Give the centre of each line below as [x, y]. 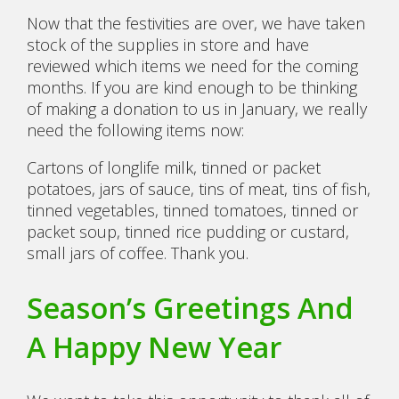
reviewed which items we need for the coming [192, 66]
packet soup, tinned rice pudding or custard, [188, 232]
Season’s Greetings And [190, 308]
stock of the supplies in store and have [168, 45]
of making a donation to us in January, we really [197, 109]
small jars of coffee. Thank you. [140, 253]
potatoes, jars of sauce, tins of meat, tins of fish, [199, 189]
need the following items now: [135, 130]
